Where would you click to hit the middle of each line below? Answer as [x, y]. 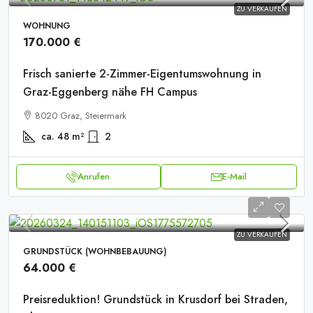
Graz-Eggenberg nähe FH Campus [110, 92]
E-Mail [234, 176]
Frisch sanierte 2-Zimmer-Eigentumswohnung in [142, 74]
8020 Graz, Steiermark [81, 116]
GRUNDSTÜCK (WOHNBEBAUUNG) [95, 252]
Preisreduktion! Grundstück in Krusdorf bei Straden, [155, 299]
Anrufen [94, 176]
